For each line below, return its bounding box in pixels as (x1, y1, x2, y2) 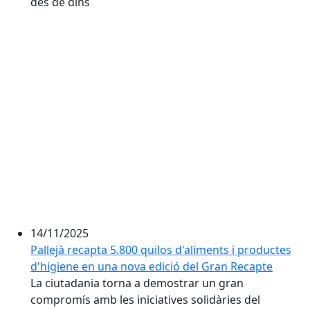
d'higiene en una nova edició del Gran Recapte (30, 259, 273, 274)
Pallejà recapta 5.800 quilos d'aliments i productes (30, 242, 291, 257)
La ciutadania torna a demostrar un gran (30, 275, 244, 291)
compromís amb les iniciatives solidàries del (30, 292, 260, 307)
